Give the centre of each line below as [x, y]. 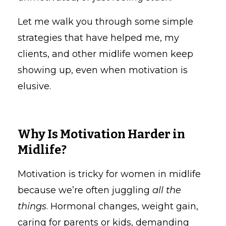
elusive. [34, 86]
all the [167, 190]
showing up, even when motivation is [103, 70]
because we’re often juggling [85, 190]
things [32, 206]
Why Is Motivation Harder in [101, 134]
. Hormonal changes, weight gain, [122, 206]
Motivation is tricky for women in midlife [109, 174]
